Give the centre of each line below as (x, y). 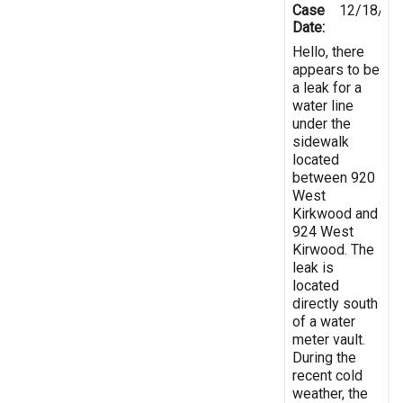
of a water (324, 321)
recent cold (327, 375)
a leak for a (327, 87)
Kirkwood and (335, 213)
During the (324, 357)
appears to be (336, 69)
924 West (323, 231)
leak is (313, 267)
